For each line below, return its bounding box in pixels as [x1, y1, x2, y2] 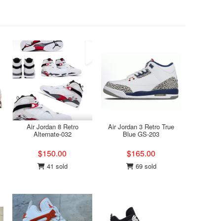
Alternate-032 [33, 129, 72, 139]
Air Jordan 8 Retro [26, 122, 78, 131]
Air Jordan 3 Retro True [108, 122, 174, 131]
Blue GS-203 [123, 129, 159, 139]
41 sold [44, 161, 68, 171]
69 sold [133, 161, 156, 171]
